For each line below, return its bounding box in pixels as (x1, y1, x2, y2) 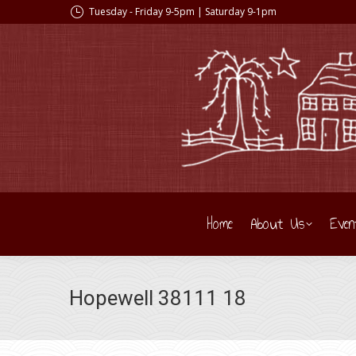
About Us (250, 211, 304, 236)
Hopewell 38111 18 (69, 286, 246, 310)
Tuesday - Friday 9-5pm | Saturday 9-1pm (89, 5, 277, 18)
